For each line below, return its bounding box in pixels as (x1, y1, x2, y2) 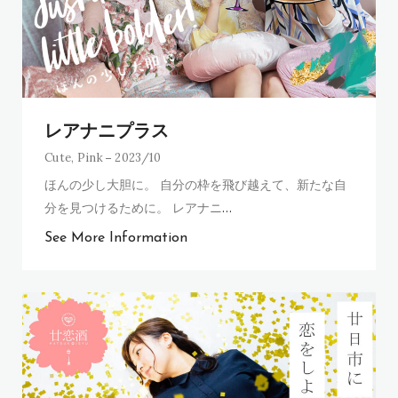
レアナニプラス (44, 123, 169, 141)
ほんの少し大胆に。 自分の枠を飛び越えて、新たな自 (44, 175, 346, 193)
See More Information (44, 230, 187, 245)
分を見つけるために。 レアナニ (44, 198, 222, 216)
